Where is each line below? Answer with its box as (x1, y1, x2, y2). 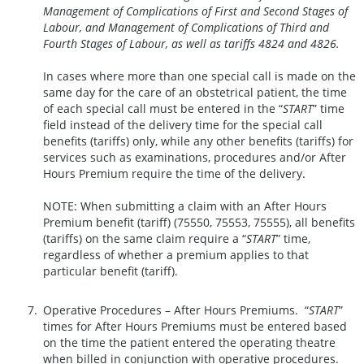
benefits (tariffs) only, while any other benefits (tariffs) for (43, 133, 353, 149)
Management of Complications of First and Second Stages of (43, 3, 348, 19)
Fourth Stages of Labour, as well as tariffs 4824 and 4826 (43, 36, 336, 52)
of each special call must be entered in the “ (43, 101, 283, 117)
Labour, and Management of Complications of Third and (43, 19, 329, 36)
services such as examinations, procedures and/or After (43, 149, 346, 166)
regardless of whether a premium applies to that (43, 247, 309, 263)
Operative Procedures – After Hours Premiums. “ (43, 302, 309, 318)
